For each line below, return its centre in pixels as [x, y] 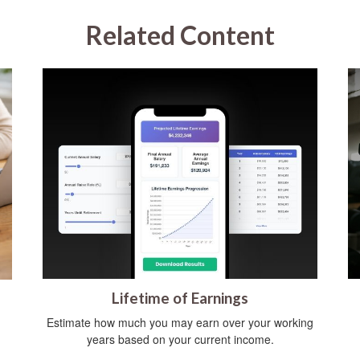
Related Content [180, 35]
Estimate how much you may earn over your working [180, 323]
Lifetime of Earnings [180, 299]
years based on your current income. [180, 340]
